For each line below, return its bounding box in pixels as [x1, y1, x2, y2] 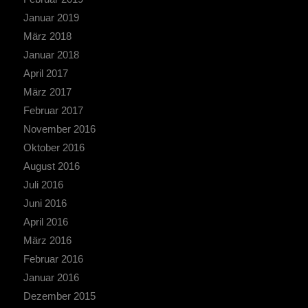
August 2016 [23, 159, 80, 172]
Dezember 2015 [23, 289, 96, 302]
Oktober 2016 [23, 141, 85, 153]
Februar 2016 [23, 252, 83, 265]
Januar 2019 [23, 11, 79, 23]
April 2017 [23, 67, 68, 79]
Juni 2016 [23, 197, 67, 209]
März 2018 [23, 30, 71, 42]
